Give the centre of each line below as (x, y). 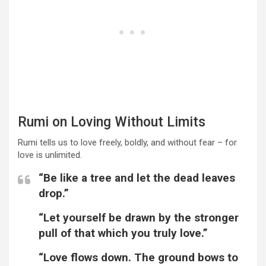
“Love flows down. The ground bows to (138, 258)
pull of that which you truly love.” (123, 233)
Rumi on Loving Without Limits (112, 122)
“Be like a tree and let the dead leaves (137, 178)
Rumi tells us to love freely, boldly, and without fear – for (127, 143)
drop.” (54, 194)
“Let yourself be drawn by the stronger (139, 218)
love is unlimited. (50, 155)
